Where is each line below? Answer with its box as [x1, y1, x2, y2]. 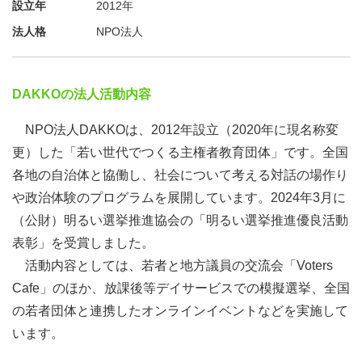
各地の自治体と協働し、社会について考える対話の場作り [12, 168, 348, 182]
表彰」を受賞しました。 [12, 236, 154, 250]
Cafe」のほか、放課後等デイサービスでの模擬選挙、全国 [12, 281, 350, 295]
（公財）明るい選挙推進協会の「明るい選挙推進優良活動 [12, 213, 348, 227]
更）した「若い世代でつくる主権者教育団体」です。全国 [12, 145, 348, 159]
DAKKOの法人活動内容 [12, 87, 151, 101]
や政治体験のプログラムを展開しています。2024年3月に [12, 191, 346, 204]
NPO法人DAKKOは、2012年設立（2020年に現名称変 [12, 123, 339, 137]
